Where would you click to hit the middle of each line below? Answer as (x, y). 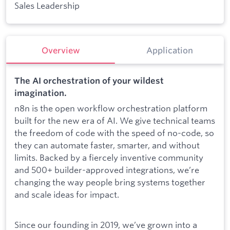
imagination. (41, 93)
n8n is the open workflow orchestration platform (111, 108)
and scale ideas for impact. (67, 194)
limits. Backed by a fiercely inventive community (109, 157)
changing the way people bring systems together (110, 182)
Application (169, 50)
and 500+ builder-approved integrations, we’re (107, 169)
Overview (61, 50)
